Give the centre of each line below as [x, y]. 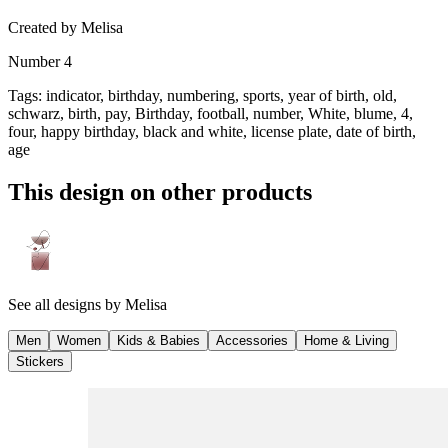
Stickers [40, 361]
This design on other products [160, 191]
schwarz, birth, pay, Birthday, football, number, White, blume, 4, [210, 113]
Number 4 [40, 61]
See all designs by [66, 304]
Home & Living [346, 340]
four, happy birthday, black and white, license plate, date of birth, [212, 131]
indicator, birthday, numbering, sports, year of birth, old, [221, 95]
